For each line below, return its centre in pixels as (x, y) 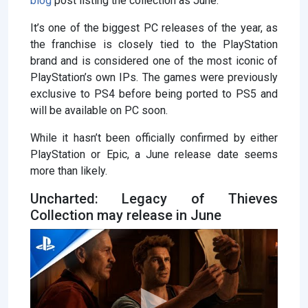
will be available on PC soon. (99, 111)
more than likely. (69, 171)
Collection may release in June (126, 216)
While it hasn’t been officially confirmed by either (154, 138)
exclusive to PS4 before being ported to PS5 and (154, 94)
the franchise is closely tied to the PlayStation (154, 45)
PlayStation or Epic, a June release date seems (154, 155)
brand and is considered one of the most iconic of (154, 61)
